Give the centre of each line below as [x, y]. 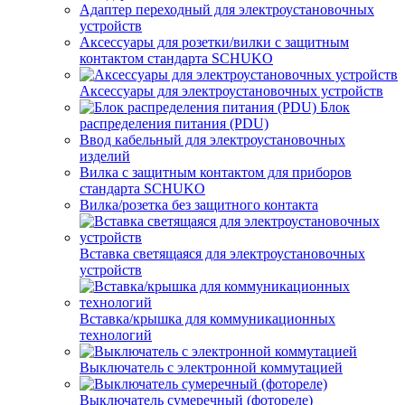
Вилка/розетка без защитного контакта [199, 205]
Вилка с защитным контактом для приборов [216, 172]
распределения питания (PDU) [174, 123]
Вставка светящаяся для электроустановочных [222, 254]
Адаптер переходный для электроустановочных [227, 9]
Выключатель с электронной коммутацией [211, 367]
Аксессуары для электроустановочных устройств [231, 91]
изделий [105, 156]
